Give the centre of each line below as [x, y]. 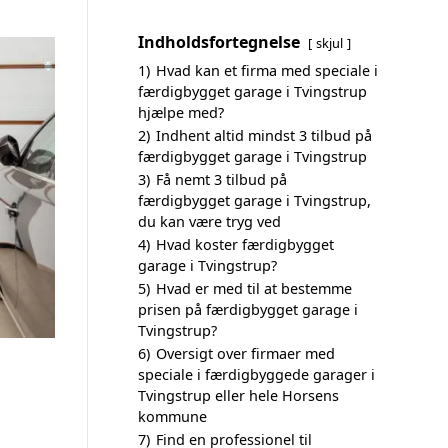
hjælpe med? [181, 112]
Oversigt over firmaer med [245, 353]
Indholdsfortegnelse [219, 42]
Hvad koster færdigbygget [245, 244]
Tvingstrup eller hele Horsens [238, 395]
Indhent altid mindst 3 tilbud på [264, 135]
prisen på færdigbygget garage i [248, 309]
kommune [172, 416]
